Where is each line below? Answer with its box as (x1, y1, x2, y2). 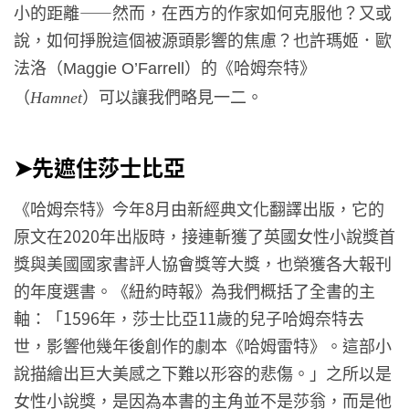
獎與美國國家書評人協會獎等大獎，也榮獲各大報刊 (14, 251, 392, 276)
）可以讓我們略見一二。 (82, 84, 263, 109)
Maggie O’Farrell (63, 59, 184, 79)
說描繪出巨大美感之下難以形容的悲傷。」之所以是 (14, 361, 392, 385)
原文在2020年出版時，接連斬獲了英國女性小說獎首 (14, 224, 395, 248)
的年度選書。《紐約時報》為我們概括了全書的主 (14, 278, 375, 303)
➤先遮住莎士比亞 (14, 150, 185, 183)
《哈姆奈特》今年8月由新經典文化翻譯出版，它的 (14, 196, 384, 221)
